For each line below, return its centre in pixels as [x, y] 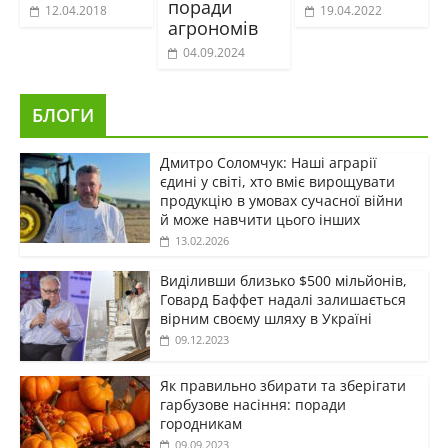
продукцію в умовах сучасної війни [281, 201]
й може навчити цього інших [259, 220]
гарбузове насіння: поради [252, 405]
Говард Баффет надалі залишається [282, 300]
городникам [200, 424]
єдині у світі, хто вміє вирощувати [277, 182]
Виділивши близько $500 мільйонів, [283, 281]
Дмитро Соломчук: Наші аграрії [268, 163]
